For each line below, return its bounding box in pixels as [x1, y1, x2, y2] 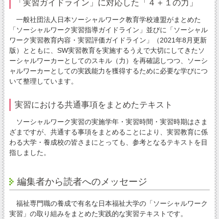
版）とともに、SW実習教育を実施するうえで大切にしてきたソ [9, 46, 205, 54]
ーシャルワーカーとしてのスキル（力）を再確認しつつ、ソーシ [9, 56, 208, 65]
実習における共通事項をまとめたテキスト [14, 100, 173, 110]
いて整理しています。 [9, 77, 78, 85]
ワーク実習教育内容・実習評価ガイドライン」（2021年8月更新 [9, 36, 207, 44]
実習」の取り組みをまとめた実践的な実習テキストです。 [9, 210, 187, 218]
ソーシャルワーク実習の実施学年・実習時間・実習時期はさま [9, 118, 208, 126]
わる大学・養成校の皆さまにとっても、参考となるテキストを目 [9, 138, 208, 147]
